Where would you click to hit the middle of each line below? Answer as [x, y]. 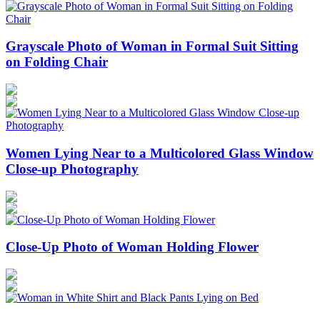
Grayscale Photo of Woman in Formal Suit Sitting [152, 46]
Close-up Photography [72, 169]
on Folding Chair [57, 62]
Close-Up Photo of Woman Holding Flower [132, 247]
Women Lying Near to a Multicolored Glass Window [160, 153]
